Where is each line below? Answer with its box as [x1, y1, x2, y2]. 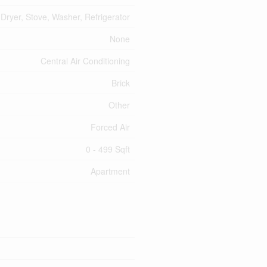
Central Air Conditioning [41, 54, 130, 67]
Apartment [91, 164, 130, 177]
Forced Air [91, 120, 130, 133]
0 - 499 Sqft [86, 142, 130, 155]
